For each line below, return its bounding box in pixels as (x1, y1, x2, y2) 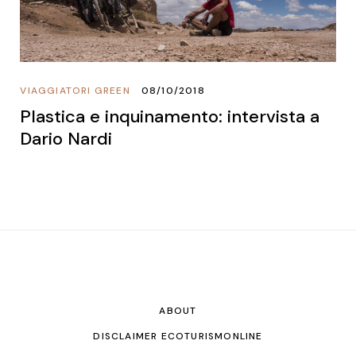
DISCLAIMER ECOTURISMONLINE (93, 329, 263, 342)
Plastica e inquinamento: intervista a (20, 104, 320, 128)
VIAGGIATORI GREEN (20, 83, 130, 97)
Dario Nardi (20, 126, 113, 150)
